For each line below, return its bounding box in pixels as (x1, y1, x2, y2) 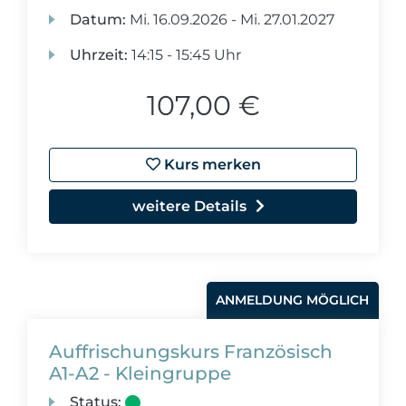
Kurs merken (159, 156, 261, 173)
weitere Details (132, 198, 246, 215)
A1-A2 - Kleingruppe (49, 362, 231, 384)
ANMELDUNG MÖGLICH (216, 292, 370, 308)
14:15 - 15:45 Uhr (128, 46, 242, 63)
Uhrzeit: (70, 46, 129, 63)
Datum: (70, 11, 127, 28)
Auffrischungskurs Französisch (49, 341, 333, 362)
